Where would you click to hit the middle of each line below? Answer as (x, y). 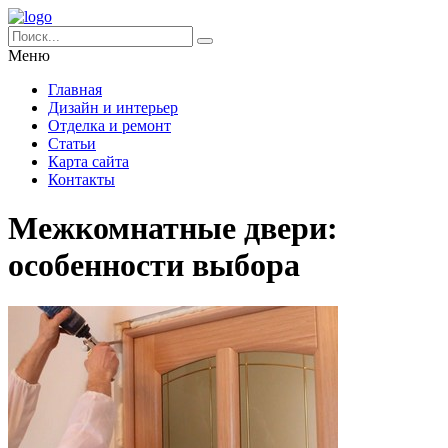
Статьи (72, 143)
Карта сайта (88, 161)
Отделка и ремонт (109, 125)
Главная (75, 89)
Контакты (81, 179)
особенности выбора (154, 265)
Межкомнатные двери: (173, 228)
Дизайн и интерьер (113, 107)
